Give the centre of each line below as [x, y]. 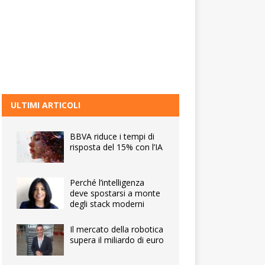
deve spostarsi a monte [115, 193]
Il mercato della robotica [117, 229]
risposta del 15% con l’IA [117, 147]
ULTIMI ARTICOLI [46, 105]
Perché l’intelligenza [107, 182]
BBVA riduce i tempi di [112, 136]
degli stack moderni [107, 204]
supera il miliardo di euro [117, 240]
